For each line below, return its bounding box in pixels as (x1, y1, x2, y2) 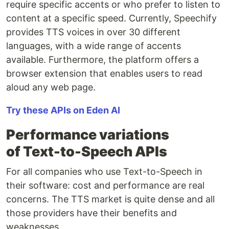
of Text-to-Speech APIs (6, 143, 167, 161)
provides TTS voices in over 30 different (6, 27, 180, 38)
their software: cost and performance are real (6, 180, 204, 191)
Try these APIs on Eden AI (6, 105, 120, 116)
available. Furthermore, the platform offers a (6, 54, 199, 65)
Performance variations (6, 126, 169, 144)
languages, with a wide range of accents (6, 40, 181, 52)
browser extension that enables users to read (6, 68, 202, 79)
